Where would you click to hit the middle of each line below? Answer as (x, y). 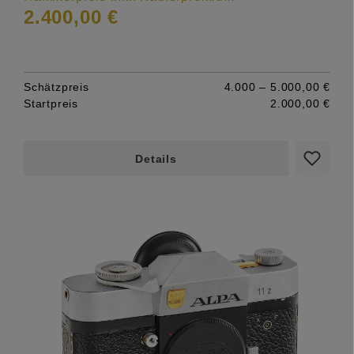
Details (156, 158)
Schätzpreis (56, 87)
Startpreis (51, 103)
